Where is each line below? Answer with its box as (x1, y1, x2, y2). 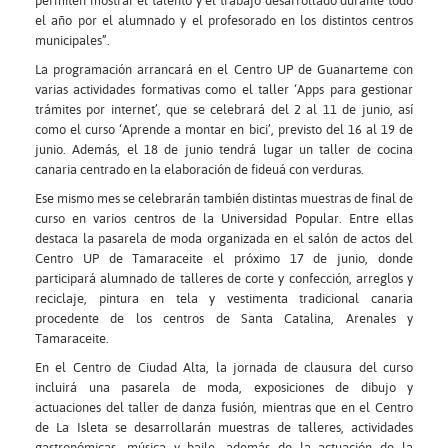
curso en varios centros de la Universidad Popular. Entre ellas (35, 211, 413, 226)
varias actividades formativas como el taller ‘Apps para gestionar (35, 82, 413, 97)
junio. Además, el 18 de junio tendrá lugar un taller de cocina (35, 142, 413, 157)
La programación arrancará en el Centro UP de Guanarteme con (35, 62, 413, 77)
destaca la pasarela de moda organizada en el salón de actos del (35, 231, 413, 246)
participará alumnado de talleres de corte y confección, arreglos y (35, 271, 413, 286)
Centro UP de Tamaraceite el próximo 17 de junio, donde (35, 251, 413, 266)
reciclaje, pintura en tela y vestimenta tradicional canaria (35, 291, 413, 306)
